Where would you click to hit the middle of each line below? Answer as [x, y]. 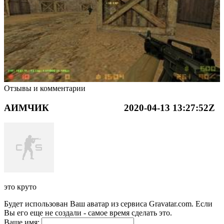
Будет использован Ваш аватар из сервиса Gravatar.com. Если [108, 204]
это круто [20, 187]
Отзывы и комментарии [45, 88]
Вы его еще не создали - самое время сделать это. [88, 213]
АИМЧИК [26, 107]
